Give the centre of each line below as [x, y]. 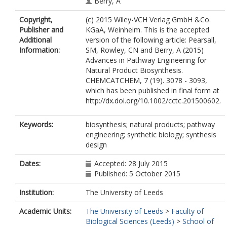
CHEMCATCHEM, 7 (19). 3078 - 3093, [146, 80]
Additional [35, 40]
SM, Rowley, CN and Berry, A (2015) [145, 50]
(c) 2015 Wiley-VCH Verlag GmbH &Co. [148, 20]
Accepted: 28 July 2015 [131, 163]
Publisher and [41, 30]
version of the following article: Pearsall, [151, 40]
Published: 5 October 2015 [137, 174]
